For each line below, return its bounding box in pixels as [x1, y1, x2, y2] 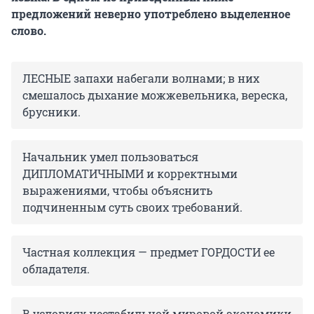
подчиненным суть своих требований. [22, 200, 243, 215]
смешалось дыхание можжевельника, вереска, [22, 88, 287, 103]
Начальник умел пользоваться [22, 149, 198, 165]
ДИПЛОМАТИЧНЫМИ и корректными [22, 166, 238, 182]
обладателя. [22, 261, 90, 277]
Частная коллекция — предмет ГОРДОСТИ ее [22, 245, 275, 260]
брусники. [22, 104, 81, 120]
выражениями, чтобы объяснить [22, 183, 212, 198]
